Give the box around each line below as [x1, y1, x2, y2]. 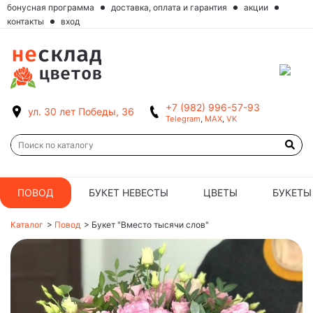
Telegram [166, 114, 201, 124]
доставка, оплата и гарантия [111, 2, 227, 13]
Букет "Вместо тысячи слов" [92, 219, 209, 231]
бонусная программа [7, 2, 94, 13]
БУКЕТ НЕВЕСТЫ [89, 187, 168, 199]
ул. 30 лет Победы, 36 [28, 105, 134, 118]
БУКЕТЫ [272, 187, 312, 199]
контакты [7, 16, 44, 27]
